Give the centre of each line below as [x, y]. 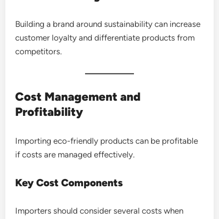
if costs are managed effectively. [75, 154]
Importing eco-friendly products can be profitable [107, 141]
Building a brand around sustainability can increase [108, 24]
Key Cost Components [69, 182]
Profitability [49, 111]
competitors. [39, 51]
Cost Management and [78, 96]
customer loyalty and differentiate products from [105, 37]
